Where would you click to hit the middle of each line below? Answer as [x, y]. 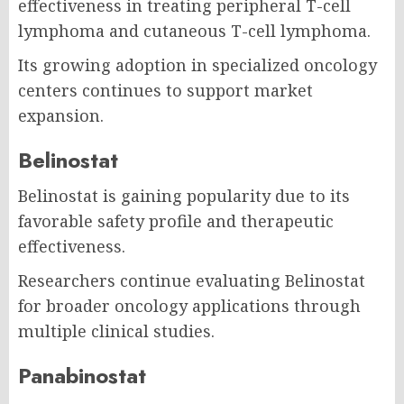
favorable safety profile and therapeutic [176, 221]
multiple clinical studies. [116, 331]
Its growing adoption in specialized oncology [197, 65]
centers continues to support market [165, 91]
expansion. [61, 116]
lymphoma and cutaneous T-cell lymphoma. [194, 31]
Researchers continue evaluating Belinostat [192, 281]
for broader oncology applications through [189, 306]
